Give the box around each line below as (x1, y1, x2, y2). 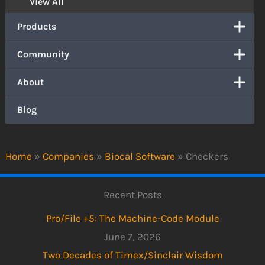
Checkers (186, 150, 229, 162)
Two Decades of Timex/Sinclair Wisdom (42, 249, 223, 261)
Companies (43, 150, 95, 162)
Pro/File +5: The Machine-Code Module (46, 212, 219, 225)
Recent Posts (103, 188, 162, 201)
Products (17, 21, 57, 33)
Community (17, 49, 70, 60)
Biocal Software (105, 150, 176, 162)
